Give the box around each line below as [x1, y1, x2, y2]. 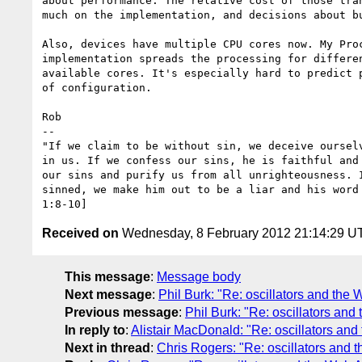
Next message [65, 287, 152, 301]
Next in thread [65, 340, 150, 355]
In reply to [65, 322, 125, 337]
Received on [42, 225, 119, 240]
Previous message [65, 305, 179, 319]
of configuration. [42, 81, 152, 94]
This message [65, 269, 150, 284]
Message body [157, 269, 241, 284]
